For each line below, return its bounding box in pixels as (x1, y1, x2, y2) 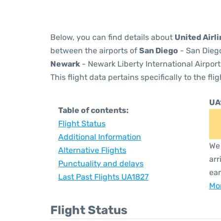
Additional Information (58, 132, 141, 142)
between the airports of (50, 46, 139, 55)
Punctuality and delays (58, 159, 144, 168)
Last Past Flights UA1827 (58, 172, 148, 182)
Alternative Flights (58, 146, 126, 155)
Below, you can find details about (50, 33, 175, 42)
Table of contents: (58, 106, 129, 115)
